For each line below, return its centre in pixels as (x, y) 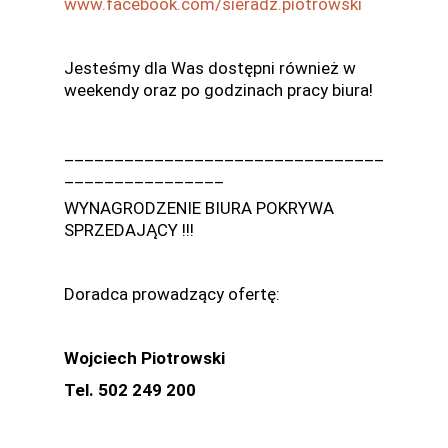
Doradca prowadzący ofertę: (172, 293)
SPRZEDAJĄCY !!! (129, 229)
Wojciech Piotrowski (144, 357)
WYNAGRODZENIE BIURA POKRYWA (199, 207)
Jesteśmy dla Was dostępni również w (210, 67)
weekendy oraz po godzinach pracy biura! (218, 89)
